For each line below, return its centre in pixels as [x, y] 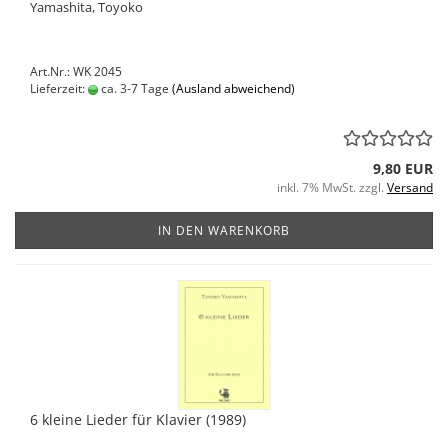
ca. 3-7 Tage [133, 88]
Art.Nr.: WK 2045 [76, 71]
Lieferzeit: [59, 88]
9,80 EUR [403, 168]
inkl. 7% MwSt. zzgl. [332, 187]
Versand [410, 187]
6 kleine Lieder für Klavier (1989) [138, 419]
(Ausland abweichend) [233, 88]
